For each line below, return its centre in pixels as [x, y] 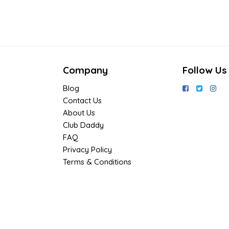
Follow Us [205, 70]
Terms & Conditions [97, 162]
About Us [79, 112]
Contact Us [82, 100]
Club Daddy [83, 125]
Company [85, 70]
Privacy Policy [87, 149]
